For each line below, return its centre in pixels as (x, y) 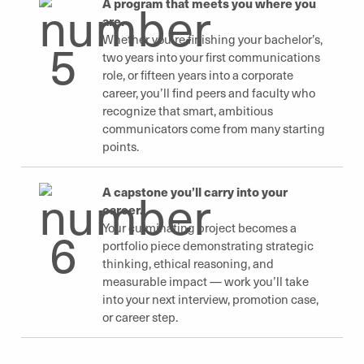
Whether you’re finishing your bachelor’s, (212, 39)
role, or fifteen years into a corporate (198, 74)
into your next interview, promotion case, (210, 299)
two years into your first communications (211, 56)
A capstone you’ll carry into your (195, 191)
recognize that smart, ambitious (188, 110)
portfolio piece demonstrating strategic (208, 245)
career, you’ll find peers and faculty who (209, 92)
